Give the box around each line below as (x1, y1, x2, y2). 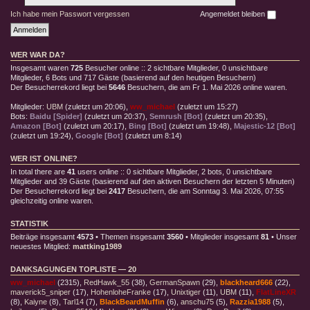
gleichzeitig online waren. (10, 196, 93, 205)
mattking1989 (73, 241, 122, 250)
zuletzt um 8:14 (128, 131, 179, 140)
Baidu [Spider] (30, 111, 82, 120)
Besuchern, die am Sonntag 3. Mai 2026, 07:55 (125, 186, 284, 195)
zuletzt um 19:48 (172, 121, 227, 130)
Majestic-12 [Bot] (234, 121, 295, 130)
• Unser (269, 232, 297, 241)
